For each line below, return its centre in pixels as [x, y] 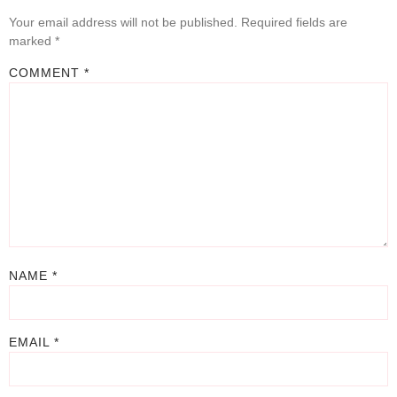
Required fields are [294, 23]
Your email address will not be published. [123, 23]
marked [32, 41]
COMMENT [47, 73]
